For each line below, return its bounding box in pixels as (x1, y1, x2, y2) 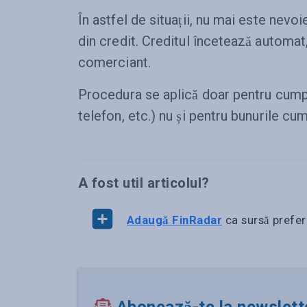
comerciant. (78, 54, 154, 71)
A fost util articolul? (78, 175, 210, 191)
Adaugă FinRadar (126, 212, 223, 227)
